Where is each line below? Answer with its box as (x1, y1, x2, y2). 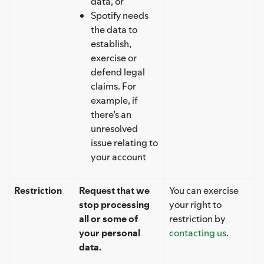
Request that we (79, 183, 150, 197)
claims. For (91, 79, 136, 93)
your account (91, 150, 146, 163)
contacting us (169, 226, 226, 239)
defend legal (91, 65, 145, 78)
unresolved (91, 121, 138, 135)
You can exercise (169, 183, 239, 197)
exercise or (91, 51, 137, 64)
